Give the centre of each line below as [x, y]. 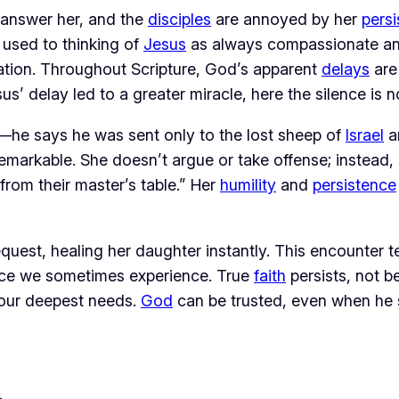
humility [248, 185]
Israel [365, 135]
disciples [179, 20]
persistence [354, 185]
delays [346, 69]
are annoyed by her [286, 20]
